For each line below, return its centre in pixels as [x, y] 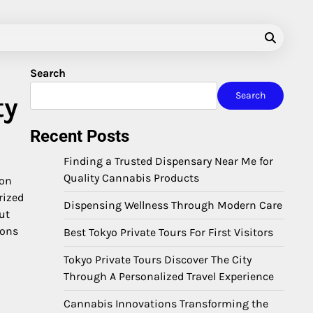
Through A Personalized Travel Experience [169, 276]
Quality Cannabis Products [131, 178]
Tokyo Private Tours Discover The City [158, 260]
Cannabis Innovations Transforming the [166, 304]
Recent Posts [80, 136]
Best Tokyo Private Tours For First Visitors [168, 232]
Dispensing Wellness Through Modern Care [173, 205]
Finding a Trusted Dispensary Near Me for [168, 161]
